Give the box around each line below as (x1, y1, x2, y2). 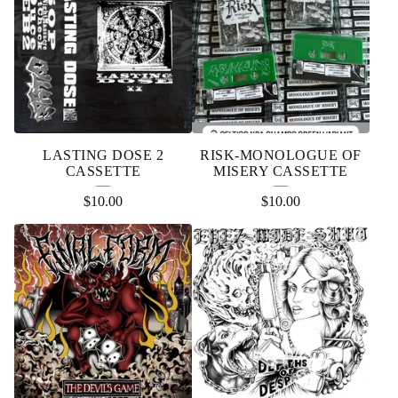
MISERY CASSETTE (213, 163, 348, 179)
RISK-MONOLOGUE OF (200, 147, 362, 163)
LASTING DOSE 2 (43, 147, 163, 163)
